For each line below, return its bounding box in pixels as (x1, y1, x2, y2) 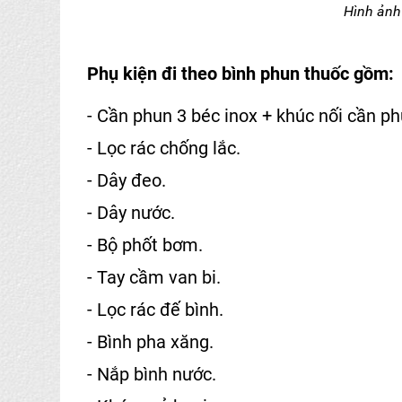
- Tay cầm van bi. (87, 267, 221, 289)
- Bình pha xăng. (87, 331, 214, 354)
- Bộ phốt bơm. (87, 234, 203, 257)
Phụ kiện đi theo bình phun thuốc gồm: (87, 63, 394, 85)
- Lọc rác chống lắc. (87, 137, 240, 160)
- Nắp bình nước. (87, 363, 216, 386)
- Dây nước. (87, 202, 175, 224)
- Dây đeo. (87, 170, 166, 192)
